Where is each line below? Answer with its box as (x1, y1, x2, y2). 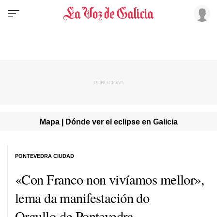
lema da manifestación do (15, 188, 150, 207)
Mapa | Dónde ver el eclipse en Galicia (39, 117, 178, 126)
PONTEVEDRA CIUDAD (15, 153, 74, 159)
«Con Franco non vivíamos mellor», (15, 170, 204, 188)
